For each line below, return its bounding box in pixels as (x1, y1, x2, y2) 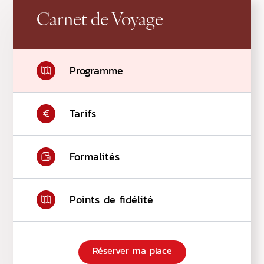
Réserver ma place (92, 243, 172, 258)
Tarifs (70, 105, 96, 121)
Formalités (70, 148, 120, 164)
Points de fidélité (70, 192, 153, 207)
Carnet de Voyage (37, 11, 163, 30)
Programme (70, 62, 123, 78)
